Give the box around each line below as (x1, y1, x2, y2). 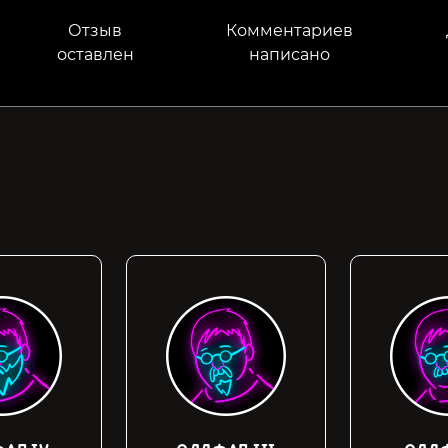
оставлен (56, 45, 134, 64)
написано (249, 45, 331, 64)
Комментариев (226, 21, 354, 40)
